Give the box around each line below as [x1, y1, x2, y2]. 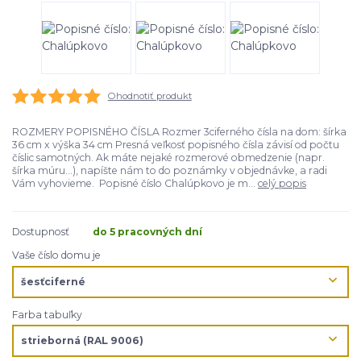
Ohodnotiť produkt [107, 89, 192, 102]
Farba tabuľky [12, 308, 82, 321]
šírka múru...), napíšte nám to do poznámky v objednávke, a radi [12, 164, 327, 176]
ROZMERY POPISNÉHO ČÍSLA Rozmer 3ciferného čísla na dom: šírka [12, 125, 346, 138]
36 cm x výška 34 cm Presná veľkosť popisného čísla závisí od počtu [12, 138, 339, 151]
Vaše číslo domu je [12, 249, 101, 262]
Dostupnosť [12, 226, 69, 239]
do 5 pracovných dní [93, 226, 202, 239]
